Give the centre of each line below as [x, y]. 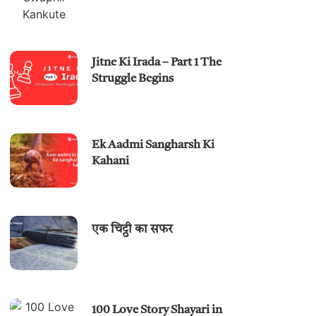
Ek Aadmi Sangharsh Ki [153, 145]
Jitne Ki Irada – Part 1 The [157, 63]
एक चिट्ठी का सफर [133, 230]
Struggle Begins [133, 79]
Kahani [111, 162]
